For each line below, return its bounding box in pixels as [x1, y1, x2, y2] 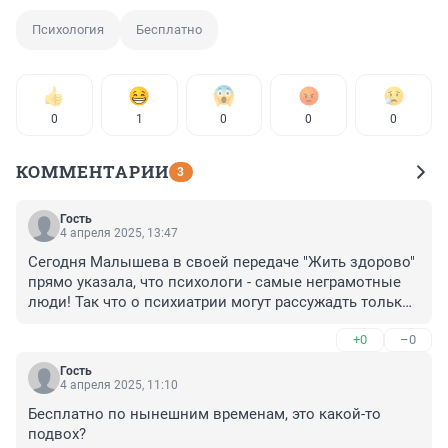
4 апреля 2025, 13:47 [60, 226, 178, 241]
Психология [32, 22, 104, 38]
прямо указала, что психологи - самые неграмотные [28, 273, 401, 292]
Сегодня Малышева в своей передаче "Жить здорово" [28, 253, 415, 272]
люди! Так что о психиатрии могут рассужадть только [28, 293, 411, 312]
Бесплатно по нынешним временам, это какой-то [28, 405, 381, 424]
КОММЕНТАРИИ [16, 160, 169, 184]
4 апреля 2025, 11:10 [60, 378, 178, 393]
